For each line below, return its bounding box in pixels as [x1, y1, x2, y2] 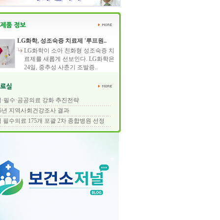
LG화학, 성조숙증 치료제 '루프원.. [17, 37, 107, 44]
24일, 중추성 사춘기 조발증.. [24, 64, 98, 71]
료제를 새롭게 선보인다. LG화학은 [24, 55, 114, 62]
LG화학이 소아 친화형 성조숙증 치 [24, 47, 114, 54]
